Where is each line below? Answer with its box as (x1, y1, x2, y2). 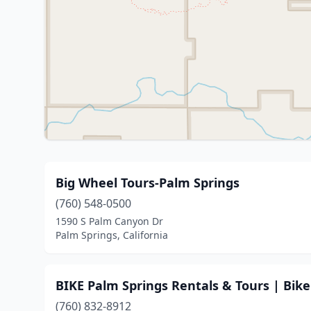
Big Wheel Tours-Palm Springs (56, 174, 239, 191)
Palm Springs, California (56, 228, 168, 242)
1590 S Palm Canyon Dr (56, 215, 163, 228)
